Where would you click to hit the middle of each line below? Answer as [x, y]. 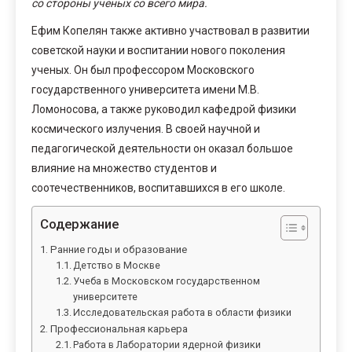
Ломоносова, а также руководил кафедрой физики [164, 109]
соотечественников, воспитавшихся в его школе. [158, 187]
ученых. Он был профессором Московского [143, 70]
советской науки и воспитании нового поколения [158, 50]
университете [106, 296]
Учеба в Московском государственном [167, 280]
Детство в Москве [117, 265]
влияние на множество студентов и [124, 168]
